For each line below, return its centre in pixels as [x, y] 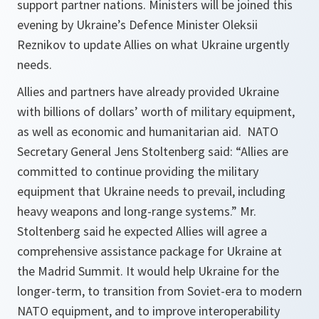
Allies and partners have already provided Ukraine [148, 92]
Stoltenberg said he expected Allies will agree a [142, 231]
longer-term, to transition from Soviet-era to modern [159, 291]
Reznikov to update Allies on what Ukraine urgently [153, 45]
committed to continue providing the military [138, 172]
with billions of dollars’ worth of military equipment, [156, 112]
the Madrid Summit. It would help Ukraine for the [148, 271]
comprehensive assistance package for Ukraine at [150, 251]
